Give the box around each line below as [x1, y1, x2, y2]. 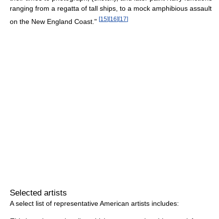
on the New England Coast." [10, 17, 99, 25]
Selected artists [10, 188, 67, 198]
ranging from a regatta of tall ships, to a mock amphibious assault [10, 4, 212, 12]
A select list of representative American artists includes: [10, 199, 179, 208]
